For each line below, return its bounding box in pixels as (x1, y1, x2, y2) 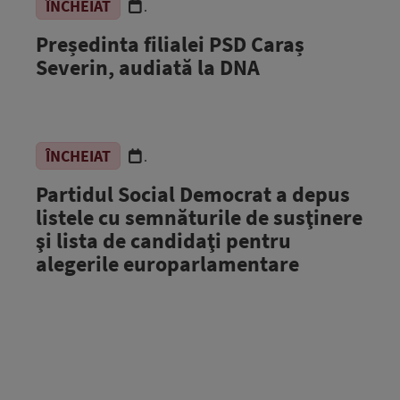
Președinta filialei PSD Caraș (36, 30, 304, 58)
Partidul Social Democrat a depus (36, 180, 350, 208)
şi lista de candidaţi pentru (36, 227, 291, 254)
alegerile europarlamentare (36, 250, 299, 278)
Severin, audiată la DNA (36, 54, 260, 81)
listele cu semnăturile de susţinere (36, 204, 362, 231)
